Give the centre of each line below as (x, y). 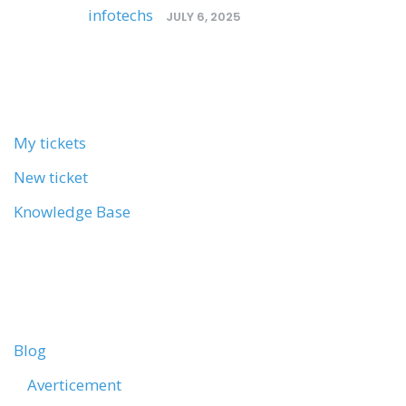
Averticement (74, 385)
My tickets (50, 143)
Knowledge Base (72, 212)
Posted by (51, 15)
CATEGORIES (82, 290)
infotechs (121, 15)
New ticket (51, 177)
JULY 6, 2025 (203, 17)
